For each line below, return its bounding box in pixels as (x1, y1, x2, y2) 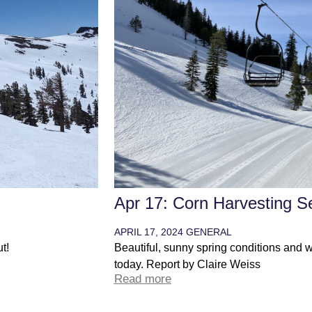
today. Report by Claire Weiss (114, 258, 260, 270)
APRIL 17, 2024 (114, 226, 186, 237)
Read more (114, 272, 171, 286)
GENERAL (185, 226, 232, 237)
